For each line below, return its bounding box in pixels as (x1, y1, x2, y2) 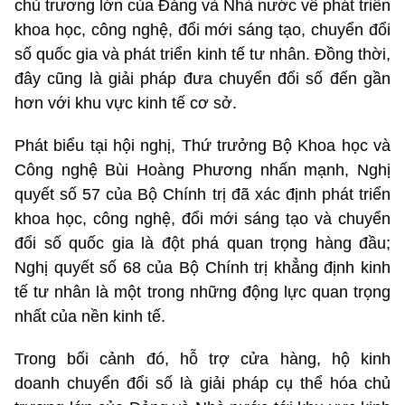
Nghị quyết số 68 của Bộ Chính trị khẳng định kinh (14, 258, 391, 277)
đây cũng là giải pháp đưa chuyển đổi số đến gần (14, 69, 391, 88)
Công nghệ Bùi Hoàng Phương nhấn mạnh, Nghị (14, 160, 391, 179)
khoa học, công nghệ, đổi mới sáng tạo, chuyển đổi (14, 20, 391, 39)
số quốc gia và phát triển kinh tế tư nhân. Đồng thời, (14, 44, 391, 63)
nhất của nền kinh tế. (14, 306, 165, 325)
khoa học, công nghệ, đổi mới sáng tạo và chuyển (14, 209, 391, 228)
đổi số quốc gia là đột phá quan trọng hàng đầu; (14, 233, 391, 252)
